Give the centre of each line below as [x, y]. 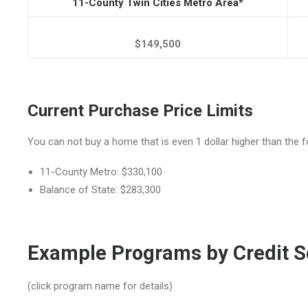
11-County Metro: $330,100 [101, 172]
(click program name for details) [100, 286]
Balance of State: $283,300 [100, 190]
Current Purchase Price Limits [140, 111]
